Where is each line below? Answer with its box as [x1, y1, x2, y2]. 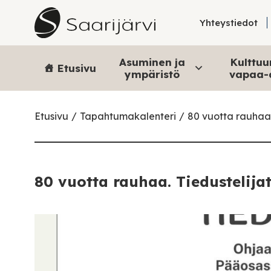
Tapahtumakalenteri [80, 110, 176, 122]
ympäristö [125, 67, 180, 80]
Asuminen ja [119, 55, 185, 68]
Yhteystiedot [200, 17, 258, 28]
